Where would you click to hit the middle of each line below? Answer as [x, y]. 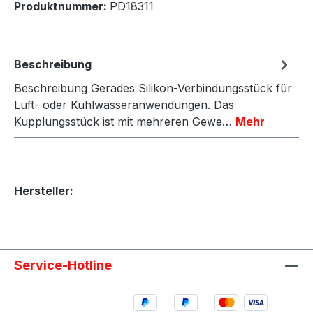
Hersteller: [44, 190]
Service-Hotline [63, 265]
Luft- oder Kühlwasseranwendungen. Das [124, 104]
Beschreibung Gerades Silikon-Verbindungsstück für [153, 88]
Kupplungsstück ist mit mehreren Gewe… [125, 121]
